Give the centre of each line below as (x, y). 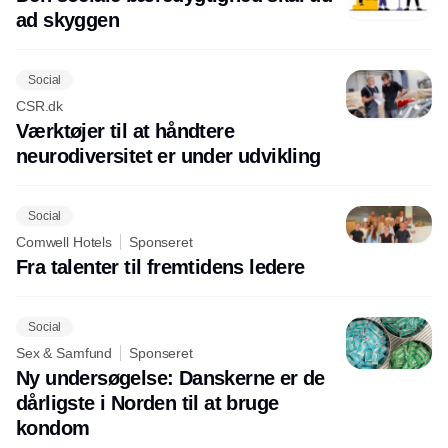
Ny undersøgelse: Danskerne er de (170, 378)
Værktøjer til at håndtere (125, 131)
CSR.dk (40, 106)
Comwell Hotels (64, 242)
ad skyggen (67, 20)
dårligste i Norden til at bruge (147, 403)
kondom (53, 428)
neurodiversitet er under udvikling (168, 156)
